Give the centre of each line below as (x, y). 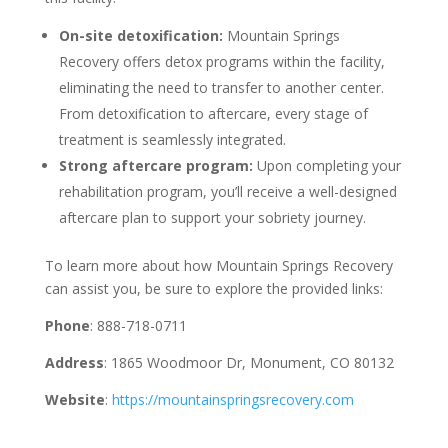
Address (74, 362)
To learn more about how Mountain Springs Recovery (218, 265)
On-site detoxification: (140, 35)
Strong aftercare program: (157, 165)
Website (74, 399)
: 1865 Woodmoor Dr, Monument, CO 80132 (248, 362)
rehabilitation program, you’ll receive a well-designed (227, 191)
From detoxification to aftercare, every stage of (213, 113)
